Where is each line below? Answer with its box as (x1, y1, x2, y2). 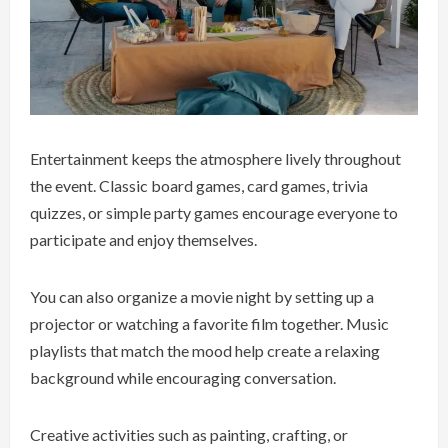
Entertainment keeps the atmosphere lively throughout (30, 148, 401, 168)
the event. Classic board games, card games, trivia (30, 175, 368, 195)
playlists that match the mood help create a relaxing (30, 340, 380, 360)
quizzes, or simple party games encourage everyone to (30, 202, 398, 222)
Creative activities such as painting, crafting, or (30, 424, 348, 444)
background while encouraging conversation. (30, 367, 336, 387)
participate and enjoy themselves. (30, 229, 257, 249)
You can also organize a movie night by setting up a (30, 286, 374, 306)
